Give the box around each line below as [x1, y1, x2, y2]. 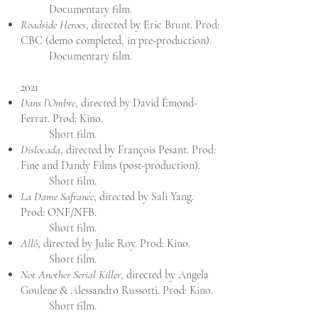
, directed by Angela [121, 268, 209, 282]
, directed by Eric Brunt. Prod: [86, 18, 219, 32]
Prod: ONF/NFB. [21, 205, 97, 219]
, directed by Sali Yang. [94, 190, 194, 204]
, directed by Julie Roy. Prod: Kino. [38, 236, 190, 251]
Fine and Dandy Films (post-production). [21, 158, 200, 172]
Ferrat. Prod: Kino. [21, 111, 103, 126]
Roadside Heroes [21, 18, 86, 32]
